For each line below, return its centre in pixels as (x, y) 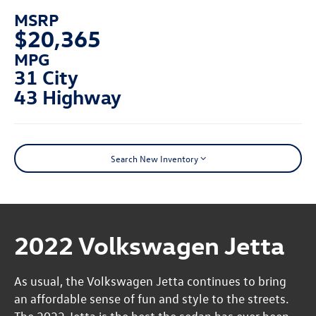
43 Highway (68, 96)
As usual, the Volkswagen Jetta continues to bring (151, 281)
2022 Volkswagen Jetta (150, 245)
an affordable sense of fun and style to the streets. (152, 299)
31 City (47, 76)
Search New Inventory (154, 158)
